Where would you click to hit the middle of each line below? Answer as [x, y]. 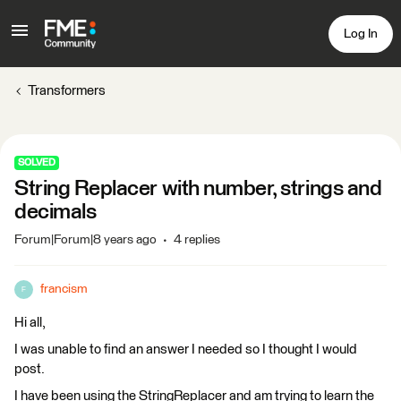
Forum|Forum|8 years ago [85, 240]
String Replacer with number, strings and [198, 189]
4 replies [197, 240]
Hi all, [30, 323]
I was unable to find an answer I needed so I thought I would [186, 350]
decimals [55, 212]
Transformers [67, 91]
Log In [361, 34]
